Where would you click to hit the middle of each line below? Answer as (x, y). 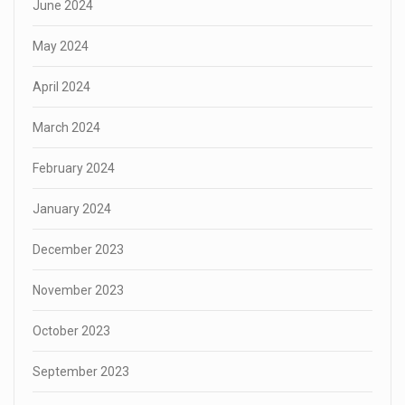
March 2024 (66, 128)
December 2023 (78, 250)
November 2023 (78, 291)
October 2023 (71, 331)
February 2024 (74, 169)
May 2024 (61, 47)
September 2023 (81, 372)
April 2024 (61, 87)
